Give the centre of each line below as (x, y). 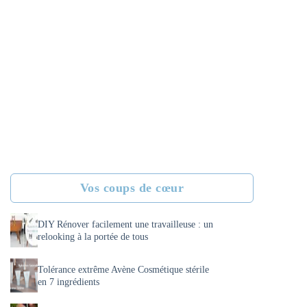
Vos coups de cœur (132, 188)
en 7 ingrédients (69, 282)
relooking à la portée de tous (93, 237)
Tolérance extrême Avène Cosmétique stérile (123, 270)
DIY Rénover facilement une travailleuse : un (125, 224)
